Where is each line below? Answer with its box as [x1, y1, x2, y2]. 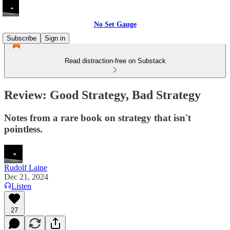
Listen [11, 181, 31, 190]
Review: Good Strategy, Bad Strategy [4, 88, 201, 102]
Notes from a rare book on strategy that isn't [4, 112, 191, 123]
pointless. [4, 123, 43, 135]
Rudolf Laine [4, 163, 47, 172]
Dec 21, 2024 [4, 172, 48, 181]
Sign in [45, 34, 65, 42]
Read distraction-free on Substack [64, 57, 166, 65]
